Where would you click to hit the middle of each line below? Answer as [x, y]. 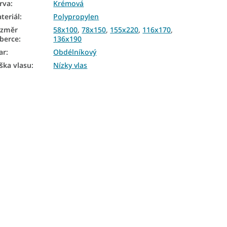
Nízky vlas [70, 65]
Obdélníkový [75, 52]
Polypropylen [76, 16]
